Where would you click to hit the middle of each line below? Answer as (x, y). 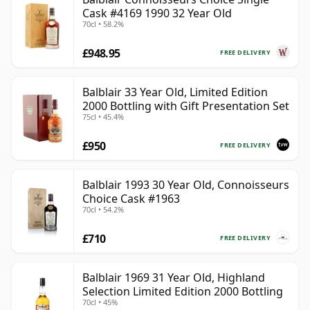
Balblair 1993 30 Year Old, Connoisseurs (186, 185)
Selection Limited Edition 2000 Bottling (183, 292)
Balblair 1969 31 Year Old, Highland (174, 278)
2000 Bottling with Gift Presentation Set (186, 106)
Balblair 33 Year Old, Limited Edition (175, 92)
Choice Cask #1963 (131, 199)
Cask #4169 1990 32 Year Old (157, 13)
